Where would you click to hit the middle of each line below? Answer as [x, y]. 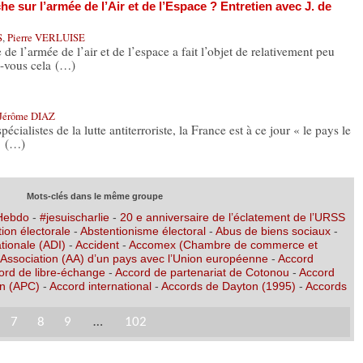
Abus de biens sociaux [273, 231]
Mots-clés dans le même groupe [95, 196]
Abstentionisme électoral [143, 231]
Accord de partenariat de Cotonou [202, 272]
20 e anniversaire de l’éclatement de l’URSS [232, 217]
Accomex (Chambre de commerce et [223, 244]
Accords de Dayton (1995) [228, 286]
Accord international [100, 286]
